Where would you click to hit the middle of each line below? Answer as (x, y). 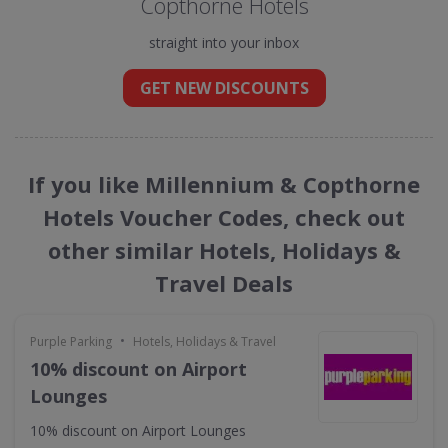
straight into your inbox (224, 42)
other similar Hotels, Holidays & (224, 250)
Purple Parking (71, 341)
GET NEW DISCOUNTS (224, 88)
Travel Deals (224, 283)
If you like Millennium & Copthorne (224, 184)
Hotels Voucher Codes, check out (224, 217)
